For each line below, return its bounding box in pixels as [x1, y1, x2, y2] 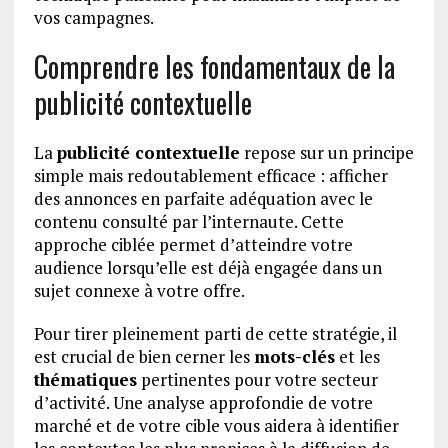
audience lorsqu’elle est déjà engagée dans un [33, 255, 382, 279]
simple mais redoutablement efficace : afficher [33, 163, 388, 187]
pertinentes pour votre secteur [136, 367, 378, 391]
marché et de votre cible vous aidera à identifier [33, 413, 399, 437]
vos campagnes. [33, 5, 154, 29]
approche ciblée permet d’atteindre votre [33, 232, 353, 256]
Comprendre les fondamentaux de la [33, 45, 395, 87]
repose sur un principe [239, 140, 414, 164]
